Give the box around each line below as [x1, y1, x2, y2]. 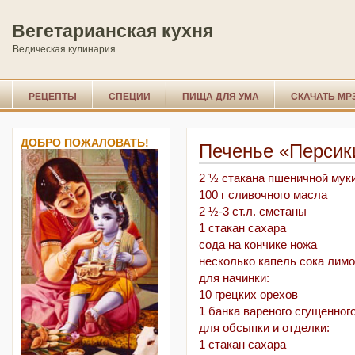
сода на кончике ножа [199, 239, 317, 252]
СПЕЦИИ [109, 91, 151, 102]
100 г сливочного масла [199, 189, 327, 202]
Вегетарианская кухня [12, 21, 213, 41]
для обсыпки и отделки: [199, 322, 330, 335]
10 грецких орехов [199, 288, 298, 302]
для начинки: [199, 272, 269, 285]
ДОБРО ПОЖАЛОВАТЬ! [21, 136, 149, 149]
